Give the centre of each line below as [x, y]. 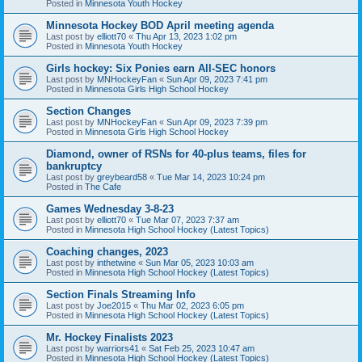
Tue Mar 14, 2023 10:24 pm [211, 177]
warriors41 [118, 348]
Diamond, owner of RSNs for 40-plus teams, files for [176, 154]
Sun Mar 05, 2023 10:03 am [200, 262]
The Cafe [103, 186]
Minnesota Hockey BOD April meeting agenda [160, 25]
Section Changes [88, 111]
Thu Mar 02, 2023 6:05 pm [192, 305]
